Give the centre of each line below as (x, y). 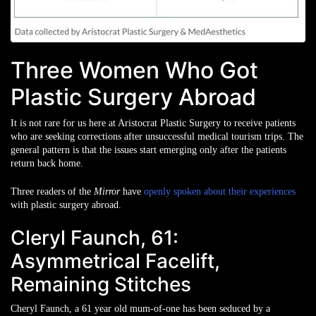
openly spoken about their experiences (220, 192)
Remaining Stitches (101, 284)
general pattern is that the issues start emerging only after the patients (148, 150)
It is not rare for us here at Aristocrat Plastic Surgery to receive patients (153, 123)
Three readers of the (52, 192)
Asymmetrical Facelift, (115, 261)
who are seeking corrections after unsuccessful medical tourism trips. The (157, 136)
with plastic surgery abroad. (66, 205)
